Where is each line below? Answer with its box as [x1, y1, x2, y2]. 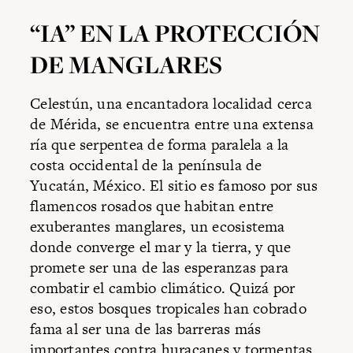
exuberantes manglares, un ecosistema [30, 216, 285, 238]
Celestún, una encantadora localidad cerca [30, 93, 312, 115]
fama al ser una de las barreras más [30, 318, 262, 340]
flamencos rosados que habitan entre [30, 195, 274, 217]
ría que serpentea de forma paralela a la [30, 134, 289, 156]
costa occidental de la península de [30, 154, 262, 176]
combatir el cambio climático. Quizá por [30, 277, 295, 299]
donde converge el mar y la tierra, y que [30, 236, 292, 258]
